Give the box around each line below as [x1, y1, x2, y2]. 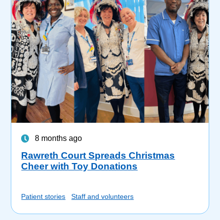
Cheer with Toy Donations [21, 161, 138, 172]
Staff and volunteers [71, 192, 134, 201]
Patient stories [21, 192, 66, 201]
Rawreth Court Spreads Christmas [21, 150, 175, 161]
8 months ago [35, 134, 82, 143]
